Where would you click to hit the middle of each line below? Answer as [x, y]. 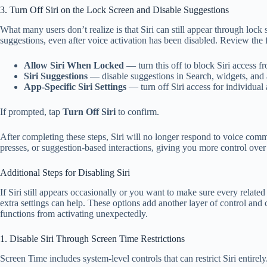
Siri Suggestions [56, 76]
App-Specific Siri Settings [75, 87]
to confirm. [137, 112]
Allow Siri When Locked [74, 66]
